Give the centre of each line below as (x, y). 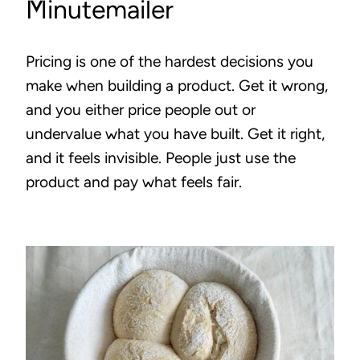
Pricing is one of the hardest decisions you (170, 61)
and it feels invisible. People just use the (161, 158)
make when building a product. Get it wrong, (177, 86)
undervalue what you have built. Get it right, (175, 134)
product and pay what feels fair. (134, 182)
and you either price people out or (141, 110)
